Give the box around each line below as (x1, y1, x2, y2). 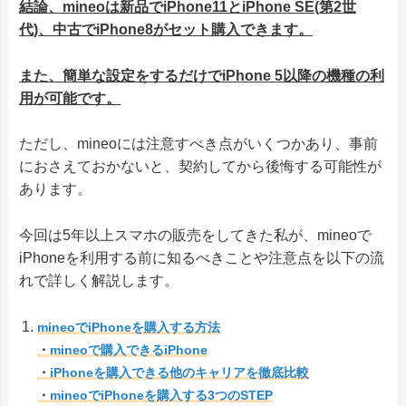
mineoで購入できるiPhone (50, 342, 208, 357)
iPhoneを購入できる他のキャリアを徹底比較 (50, 364, 309, 380)
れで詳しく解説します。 (19, 273, 179, 288)
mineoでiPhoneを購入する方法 (37, 319, 220, 334)
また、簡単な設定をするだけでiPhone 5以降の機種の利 (19, 67, 384, 83)
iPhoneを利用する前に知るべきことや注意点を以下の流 (19, 250, 384, 266)
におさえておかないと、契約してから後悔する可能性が (19, 159, 382, 175)
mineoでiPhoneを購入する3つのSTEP (50, 387, 273, 402)
